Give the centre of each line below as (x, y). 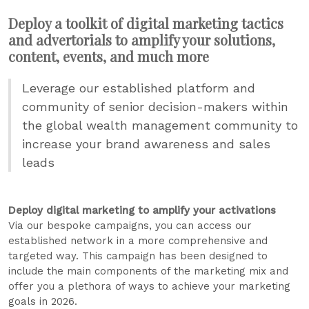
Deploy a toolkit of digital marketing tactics (146, 23)
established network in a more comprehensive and (138, 241)
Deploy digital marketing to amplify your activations (142, 210)
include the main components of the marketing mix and (148, 271)
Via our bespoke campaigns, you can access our (130, 226)
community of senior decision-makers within (155, 107)
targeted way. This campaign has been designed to (138, 256)
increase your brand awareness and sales (146, 144)
